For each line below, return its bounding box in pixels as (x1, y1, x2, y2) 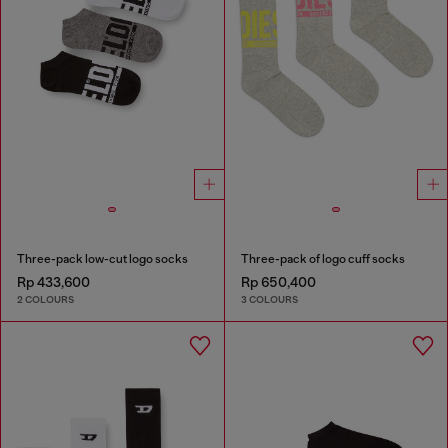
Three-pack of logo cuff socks (240, 251, 405, 266)
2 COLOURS (17, 292, 74, 306)
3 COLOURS (240, 292, 298, 306)
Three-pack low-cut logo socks (17, 251, 188, 266)
